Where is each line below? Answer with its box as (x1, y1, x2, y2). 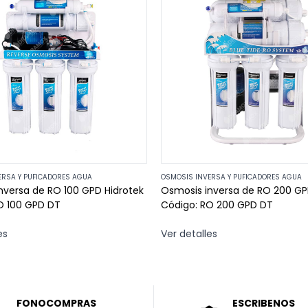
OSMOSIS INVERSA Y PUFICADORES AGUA (161, 172, 302, 182)
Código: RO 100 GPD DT (25, 198, 60, 212)
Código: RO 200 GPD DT (161, 198, 273, 212)
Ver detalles (161, 227, 217, 241)
